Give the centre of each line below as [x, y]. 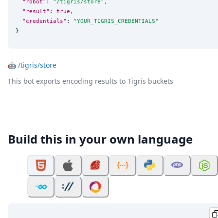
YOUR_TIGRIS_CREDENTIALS [116, 21]
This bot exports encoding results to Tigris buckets [91, 81]
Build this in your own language [100, 139]
